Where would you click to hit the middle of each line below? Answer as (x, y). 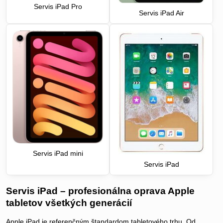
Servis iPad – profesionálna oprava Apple (100, 191)
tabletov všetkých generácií (69, 203)
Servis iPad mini (58, 153)
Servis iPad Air (161, 13)
